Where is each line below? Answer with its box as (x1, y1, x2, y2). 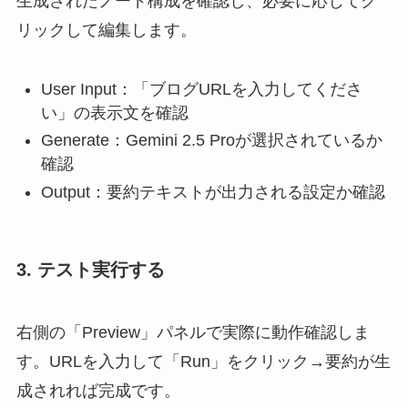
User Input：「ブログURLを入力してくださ (40, 79, 362, 98)
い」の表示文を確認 (40, 103, 189, 122)
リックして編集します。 (15, 20, 197, 39)
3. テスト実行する (15, 259, 165, 280)
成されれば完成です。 (15, 382, 180, 401)
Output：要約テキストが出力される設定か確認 (40, 182, 385, 201)
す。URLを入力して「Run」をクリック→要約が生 (15, 352, 391, 372)
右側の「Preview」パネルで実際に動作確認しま (15, 323, 370, 342)
